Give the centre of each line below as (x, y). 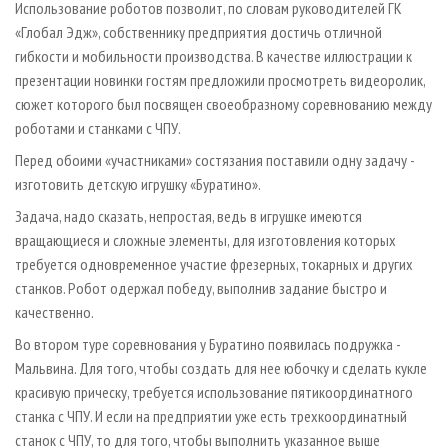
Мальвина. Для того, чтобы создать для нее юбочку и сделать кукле (221, 368)
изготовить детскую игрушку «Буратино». (138, 184)
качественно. (54, 312)
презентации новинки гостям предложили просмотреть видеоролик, (220, 80)
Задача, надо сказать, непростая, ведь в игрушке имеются (188, 216)
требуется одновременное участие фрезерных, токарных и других (214, 264)
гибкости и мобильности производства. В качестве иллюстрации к (213, 56)
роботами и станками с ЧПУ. (98, 128)
